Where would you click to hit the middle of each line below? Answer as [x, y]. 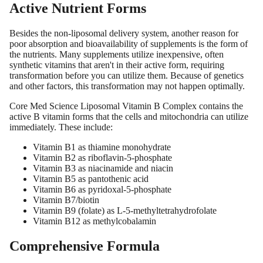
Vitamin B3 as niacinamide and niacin [103, 168]
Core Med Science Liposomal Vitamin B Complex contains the [126, 106]
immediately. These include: [61, 127]
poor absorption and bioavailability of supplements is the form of [129, 43]
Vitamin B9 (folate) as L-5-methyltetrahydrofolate [125, 210]
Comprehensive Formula [85, 246]
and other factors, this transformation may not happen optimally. [127, 86]
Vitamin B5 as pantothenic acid [91, 178]
